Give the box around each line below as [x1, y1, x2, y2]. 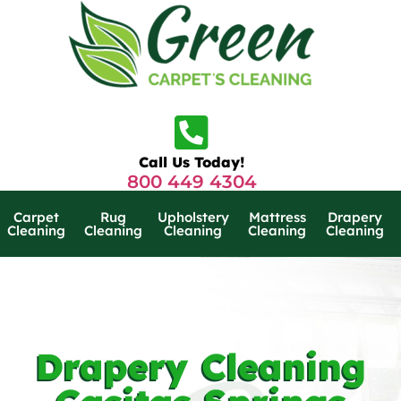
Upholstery [157, 209, 229, 226]
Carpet [13, 209, 60, 226]
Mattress [248, 209, 306, 226]
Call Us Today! [139, 153, 244, 171]
